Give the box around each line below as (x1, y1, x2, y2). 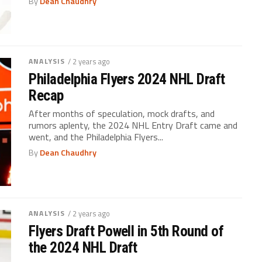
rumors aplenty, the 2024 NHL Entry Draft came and (29, 118, 238, 133)
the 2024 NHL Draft (29, 239, 137, 257)
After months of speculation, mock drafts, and (29, 106, 215, 121)
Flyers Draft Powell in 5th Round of (29, 222, 224, 240)
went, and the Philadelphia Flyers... (29, 130, 164, 144)
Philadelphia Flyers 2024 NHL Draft (29, 70, 225, 88)
